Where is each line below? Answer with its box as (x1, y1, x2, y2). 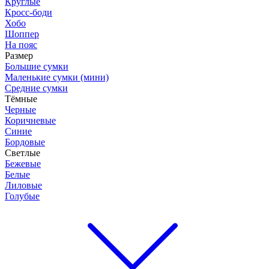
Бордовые (5, 137, 45, 147)
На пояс (5, 40, 37, 50)
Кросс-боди (5, 7, 52, 17)
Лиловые (5, 180, 42, 190)
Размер (5, 50, 33, 61)
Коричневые (5, 115, 56, 125)
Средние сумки (5, 83, 68, 93)
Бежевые (5, 159, 41, 169)
